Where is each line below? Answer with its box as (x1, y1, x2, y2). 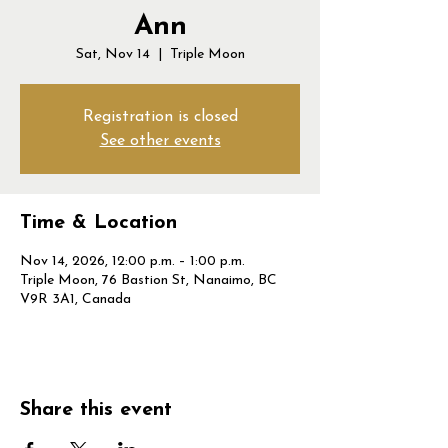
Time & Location (20, 213, 177, 233)
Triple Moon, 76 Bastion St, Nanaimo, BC (20, 273, 277, 288)
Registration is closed (82, 109, 238, 125)
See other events (99, 133, 221, 149)
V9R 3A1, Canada (20, 292, 131, 307)
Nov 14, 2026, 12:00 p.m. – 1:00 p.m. (20, 254, 245, 269)
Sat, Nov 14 (75, 47, 150, 62)
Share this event (20, 400, 172, 420)
